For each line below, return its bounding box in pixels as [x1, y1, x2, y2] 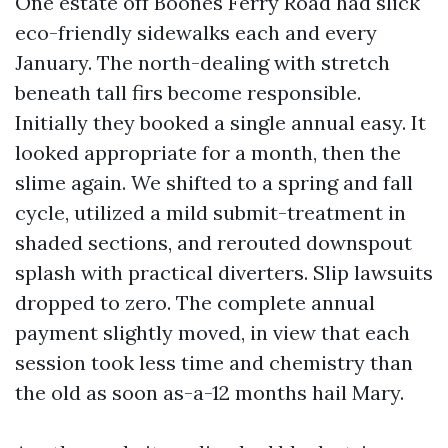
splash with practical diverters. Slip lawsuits [15, 260, 433, 285]
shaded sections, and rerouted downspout [15, 230, 412, 255]
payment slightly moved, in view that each [15, 320, 410, 345]
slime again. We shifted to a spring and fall [15, 170, 413, 195]
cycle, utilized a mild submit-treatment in [15, 200, 406, 225]
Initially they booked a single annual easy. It [15, 110, 426, 135]
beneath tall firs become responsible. [15, 80, 361, 105]
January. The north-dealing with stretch [15, 50, 390, 75]
